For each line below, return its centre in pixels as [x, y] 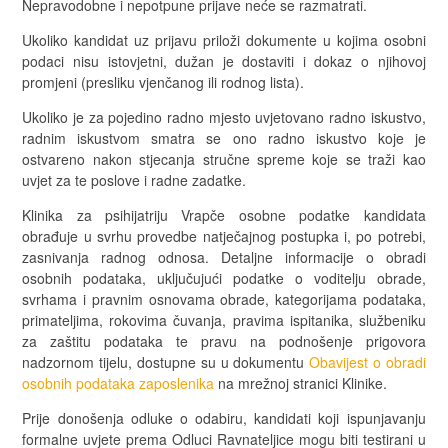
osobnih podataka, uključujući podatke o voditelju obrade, [224, 277]
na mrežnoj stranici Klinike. [301, 382]
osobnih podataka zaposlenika [118, 382]
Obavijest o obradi [367, 361]
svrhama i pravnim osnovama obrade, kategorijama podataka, [224, 298]
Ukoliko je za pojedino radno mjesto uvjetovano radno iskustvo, [224, 116]
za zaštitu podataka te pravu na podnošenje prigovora [224, 340]
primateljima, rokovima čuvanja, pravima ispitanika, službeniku [224, 319]
